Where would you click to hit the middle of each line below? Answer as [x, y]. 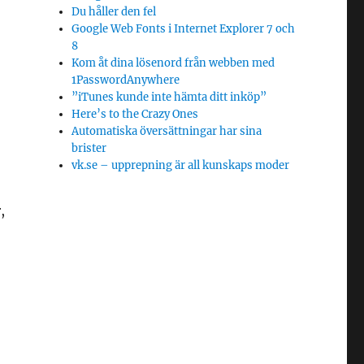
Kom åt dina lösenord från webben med [173, 63]
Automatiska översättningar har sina [167, 131]
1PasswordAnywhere [126, 80]
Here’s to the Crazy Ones [135, 114]
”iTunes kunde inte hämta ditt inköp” [169, 97]
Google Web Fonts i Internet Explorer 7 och [184, 29]
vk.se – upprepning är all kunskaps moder [181, 165]
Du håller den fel [114, 12]
